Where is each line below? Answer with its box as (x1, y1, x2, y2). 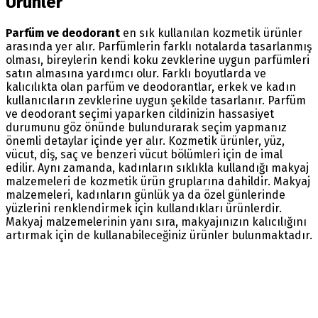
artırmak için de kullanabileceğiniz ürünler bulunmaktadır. (6, 228, 312, 242)
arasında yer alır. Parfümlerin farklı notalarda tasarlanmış (6, 39, 312, 53)
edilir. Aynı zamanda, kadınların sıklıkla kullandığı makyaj (6, 160, 309, 175)
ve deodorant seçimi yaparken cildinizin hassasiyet (6, 106, 274, 121)
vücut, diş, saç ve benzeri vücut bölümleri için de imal (6, 147, 283, 161)
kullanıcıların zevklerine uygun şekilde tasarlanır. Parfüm (6, 93, 306, 107)
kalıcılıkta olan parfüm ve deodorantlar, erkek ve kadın (6, 79, 296, 94)
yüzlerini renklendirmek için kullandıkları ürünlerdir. (6, 201, 282, 215)
